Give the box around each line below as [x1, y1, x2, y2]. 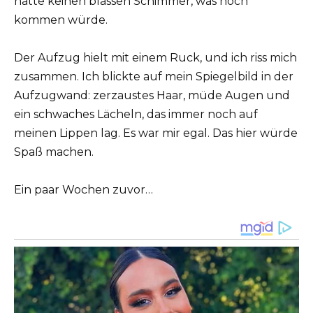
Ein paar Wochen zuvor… [14, 183, 153, 197]
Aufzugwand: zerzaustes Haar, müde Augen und [14, 89, 290, 103]
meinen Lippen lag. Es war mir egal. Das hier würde [14, 126, 298, 140]
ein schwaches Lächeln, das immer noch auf [14, 108, 258, 122]
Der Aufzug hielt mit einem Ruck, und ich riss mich [14, 51, 297, 65]
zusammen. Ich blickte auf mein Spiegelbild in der [14, 70, 293, 84]
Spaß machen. [14, 145, 94, 159]
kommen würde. [14, 13, 108, 27]
